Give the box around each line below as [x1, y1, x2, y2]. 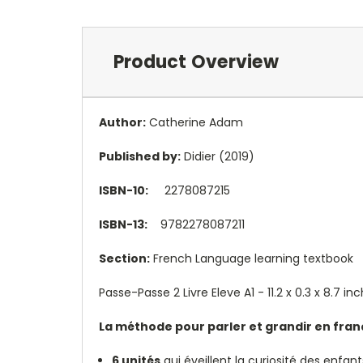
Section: [99, 250, 150, 267]
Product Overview [113, 49, 279, 75]
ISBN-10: [99, 181, 148, 199]
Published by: [99, 147, 181, 164]
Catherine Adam [146, 113, 243, 130]
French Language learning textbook [150, 250, 353, 267]
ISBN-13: [99, 216, 147, 233]
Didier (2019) [181, 147, 254, 164]
